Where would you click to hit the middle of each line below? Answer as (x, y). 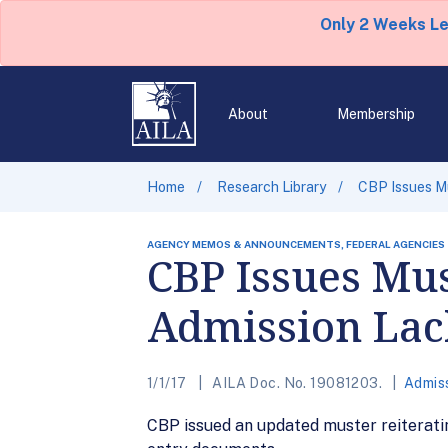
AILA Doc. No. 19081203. (297, 383)
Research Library (271, 187)
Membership (375, 114)
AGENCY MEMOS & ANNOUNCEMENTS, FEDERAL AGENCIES (296, 244)
